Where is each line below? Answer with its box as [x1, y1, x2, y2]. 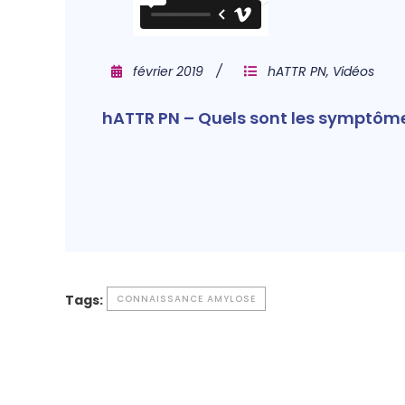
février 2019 [133, 62, 203, 80]
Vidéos [333, 62, 374, 80]
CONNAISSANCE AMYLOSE [117, 292, 256, 306]
